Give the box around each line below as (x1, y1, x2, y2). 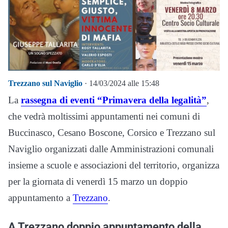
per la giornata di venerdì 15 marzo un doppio (8, 176, 188, 187)
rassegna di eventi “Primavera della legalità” (21, 94, 207, 105)
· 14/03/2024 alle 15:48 (82, 78, 159, 88)
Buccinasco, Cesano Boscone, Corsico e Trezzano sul (8, 127, 215, 138)
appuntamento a (8, 192, 73, 203)
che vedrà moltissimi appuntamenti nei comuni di (8, 110, 200, 122)
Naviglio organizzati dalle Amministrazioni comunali (8, 143, 214, 154)
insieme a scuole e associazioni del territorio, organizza (8, 159, 219, 170)
